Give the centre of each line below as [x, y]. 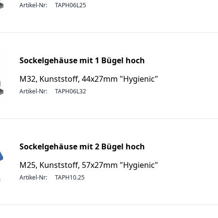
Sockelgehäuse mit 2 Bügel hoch [82, 146]
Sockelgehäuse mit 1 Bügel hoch [82, 60]
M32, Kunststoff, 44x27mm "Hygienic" [89, 79]
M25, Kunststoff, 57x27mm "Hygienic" [89, 165]
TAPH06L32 [71, 91]
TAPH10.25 [70, 177]
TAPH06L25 [71, 5]
